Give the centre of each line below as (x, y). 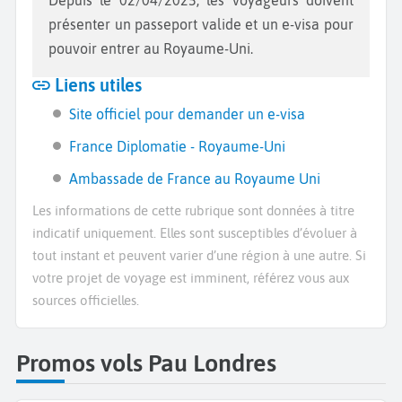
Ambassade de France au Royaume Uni (195, 179)
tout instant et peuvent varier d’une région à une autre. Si (199, 256)
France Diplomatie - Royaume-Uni (178, 147)
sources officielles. (86, 301)
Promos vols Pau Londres (146, 363)
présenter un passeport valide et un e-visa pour (201, 25)
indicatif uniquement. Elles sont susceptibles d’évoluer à (195, 233)
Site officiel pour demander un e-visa (188, 114)
